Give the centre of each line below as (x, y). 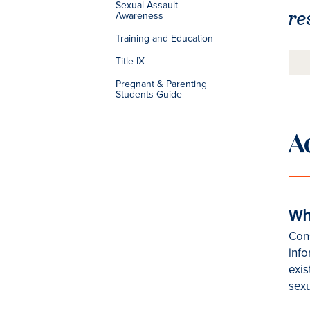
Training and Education (164, 39)
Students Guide (149, 95)
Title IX (130, 62)
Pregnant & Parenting (161, 84)
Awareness (139, 16)
